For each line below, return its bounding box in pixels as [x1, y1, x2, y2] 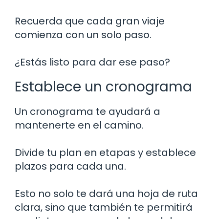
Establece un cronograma [15, 77, 192, 96]
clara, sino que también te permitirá [15, 200, 193, 214]
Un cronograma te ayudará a [15, 104, 160, 118]
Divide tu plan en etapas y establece [15, 145, 196, 159]
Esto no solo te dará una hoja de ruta [15, 186, 198, 200]
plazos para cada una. [15, 159, 126, 173]
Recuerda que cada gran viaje [15, 14, 165, 28]
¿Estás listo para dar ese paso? [15, 55, 170, 69]
